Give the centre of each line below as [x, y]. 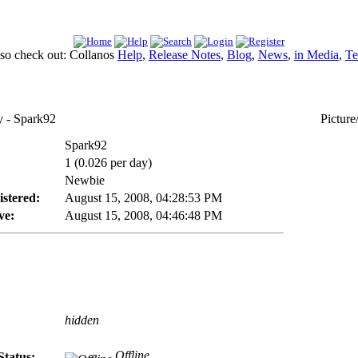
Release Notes [184, 55]
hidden [82, 320]
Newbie [84, 180]
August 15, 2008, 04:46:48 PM [143, 215]
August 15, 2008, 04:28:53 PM [143, 198]
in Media [316, 55]
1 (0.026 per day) [108, 163]
